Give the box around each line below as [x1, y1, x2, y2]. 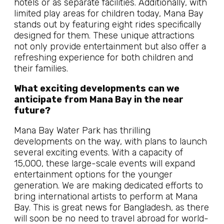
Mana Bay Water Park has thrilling [14, 125, 150, 136]
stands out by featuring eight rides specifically [14, 19, 201, 30]
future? [14, 105, 50, 116]
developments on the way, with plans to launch [14, 136, 207, 147]
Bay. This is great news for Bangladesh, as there [14, 202, 209, 213]
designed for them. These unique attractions [14, 30, 194, 41]
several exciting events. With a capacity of [14, 147, 183, 158]
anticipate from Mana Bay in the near [14, 94, 183, 105]
